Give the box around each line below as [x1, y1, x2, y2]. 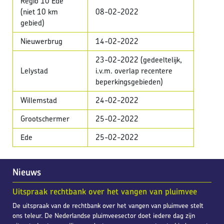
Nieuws [12, 166, 41, 179]
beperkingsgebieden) [95, 76, 163, 87]
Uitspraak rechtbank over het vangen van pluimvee [12, 186, 197, 197]
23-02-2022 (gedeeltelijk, [95, 54, 182, 65]
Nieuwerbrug [20, 36, 63, 47]
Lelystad [20, 65, 48, 76]
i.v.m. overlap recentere [95, 65, 173, 76]
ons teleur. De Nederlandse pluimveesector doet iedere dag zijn [12, 211, 195, 220]
